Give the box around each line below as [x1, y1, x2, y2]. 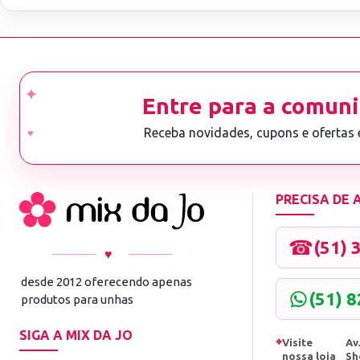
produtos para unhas [21, 292, 133, 307]
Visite [282, 337, 313, 349]
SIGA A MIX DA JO [19, 328, 133, 343]
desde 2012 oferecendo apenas [21, 275, 192, 289]
